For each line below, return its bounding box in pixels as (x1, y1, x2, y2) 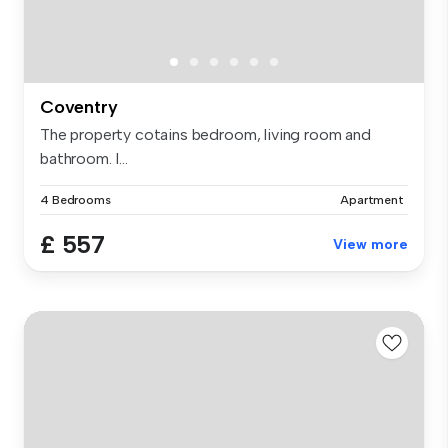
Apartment (340, 192, 404, 207)
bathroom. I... (40, 148, 128, 168)
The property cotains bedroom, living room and (40, 124, 371, 144)
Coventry (40, 95, 118, 118)
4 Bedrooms (40, 192, 111, 207)
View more (333, 235, 408, 253)
